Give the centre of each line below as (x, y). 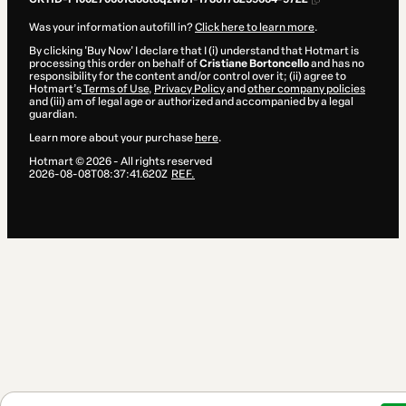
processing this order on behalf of (114, 64)
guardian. (53, 115)
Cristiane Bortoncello (254, 64)
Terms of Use (115, 89)
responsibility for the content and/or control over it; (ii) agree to (188, 77)
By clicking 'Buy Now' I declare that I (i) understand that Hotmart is (194, 51)
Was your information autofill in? (112, 28)
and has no (337, 64)
